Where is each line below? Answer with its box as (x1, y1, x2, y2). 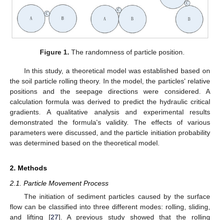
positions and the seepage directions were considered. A (10, 87, 210, 95)
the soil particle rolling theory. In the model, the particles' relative (10, 77, 210, 85)
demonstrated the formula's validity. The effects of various (10, 118, 210, 126)
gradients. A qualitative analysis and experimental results (10, 108, 210, 116)
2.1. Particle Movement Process (10, 179, 109, 187)
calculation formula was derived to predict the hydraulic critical (10, 97, 210, 106)
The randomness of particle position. (69, 48, 185, 56)
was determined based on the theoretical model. (10, 138, 160, 147)
